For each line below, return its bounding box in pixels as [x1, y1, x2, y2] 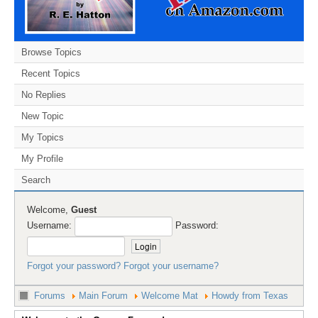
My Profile [21, 153, 63, 164]
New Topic [21, 110, 64, 121]
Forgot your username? [123, 260, 219, 271]
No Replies [21, 89, 66, 100]
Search [21, 174, 50, 185]
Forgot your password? [26, 260, 121, 271]
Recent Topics [21, 67, 80, 79]
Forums [34, 290, 65, 301]
